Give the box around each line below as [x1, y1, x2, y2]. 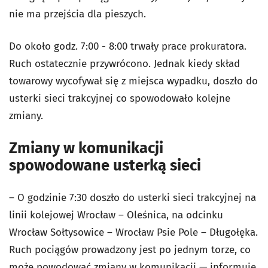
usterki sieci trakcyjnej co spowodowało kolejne [9, 92, 230, 105]
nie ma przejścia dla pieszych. [9, 8, 146, 20]
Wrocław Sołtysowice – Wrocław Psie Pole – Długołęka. [9, 226, 258, 239]
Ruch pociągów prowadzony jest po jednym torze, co [9, 243, 251, 256]
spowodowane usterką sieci [9, 156, 201, 175]
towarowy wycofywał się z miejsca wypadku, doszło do [9, 75, 258, 87]
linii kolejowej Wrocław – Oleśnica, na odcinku [9, 209, 223, 221]
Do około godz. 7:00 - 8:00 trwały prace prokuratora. [9, 40, 246, 53]
